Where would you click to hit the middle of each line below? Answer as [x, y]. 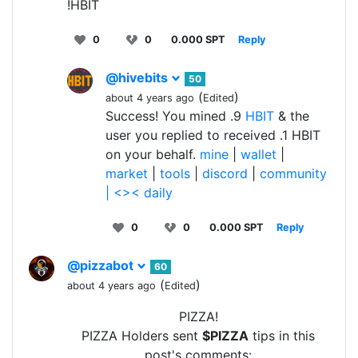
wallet [259, 155]
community [293, 174]
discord [225, 174]
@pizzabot [102, 266]
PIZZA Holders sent [142, 336]
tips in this [282, 336]
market [127, 174]
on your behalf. [153, 155]
